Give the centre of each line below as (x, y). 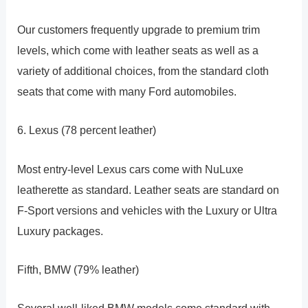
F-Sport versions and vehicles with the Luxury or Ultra (147, 210)
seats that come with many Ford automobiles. (127, 92)
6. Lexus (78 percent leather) (87, 130)
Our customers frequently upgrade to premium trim (139, 30)
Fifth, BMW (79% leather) (78, 269)
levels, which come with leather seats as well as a (138, 51)
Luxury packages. (60, 231)
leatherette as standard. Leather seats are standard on (148, 189)
